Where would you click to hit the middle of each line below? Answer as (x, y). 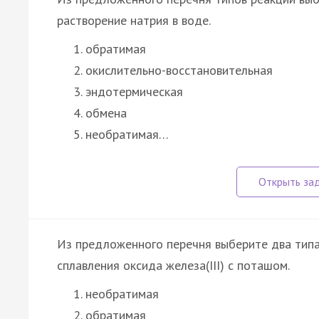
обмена (106, 113)
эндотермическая (134, 91)
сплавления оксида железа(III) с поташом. (173, 265)
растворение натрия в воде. (134, 20)
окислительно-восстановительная (179, 70)
